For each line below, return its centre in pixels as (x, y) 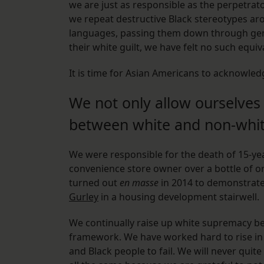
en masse (139, 183)
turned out (94, 183)
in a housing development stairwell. (179, 197)
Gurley (84, 197)
